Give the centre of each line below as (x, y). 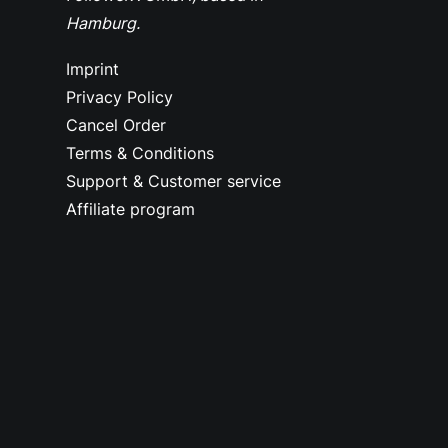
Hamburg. (103, 23)
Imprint (92, 69)
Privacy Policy (119, 97)
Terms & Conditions (140, 153)
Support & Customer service (173, 181)
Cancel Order (116, 125)
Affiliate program (130, 209)
